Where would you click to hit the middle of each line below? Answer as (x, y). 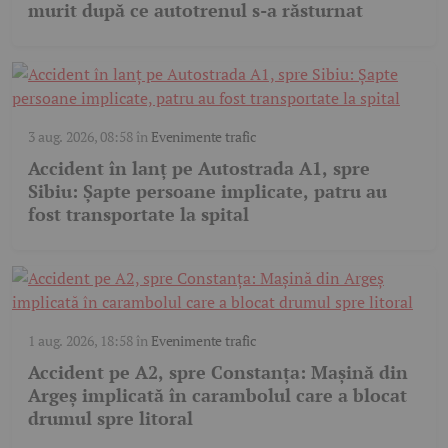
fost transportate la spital (138, 214)
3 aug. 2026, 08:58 (80, 137)
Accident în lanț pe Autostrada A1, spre (199, 168)
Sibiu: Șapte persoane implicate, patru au (207, 191)
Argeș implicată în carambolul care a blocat (217, 395)
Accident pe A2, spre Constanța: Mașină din (218, 372)
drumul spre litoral (110, 418)
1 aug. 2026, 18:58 (80, 341)
